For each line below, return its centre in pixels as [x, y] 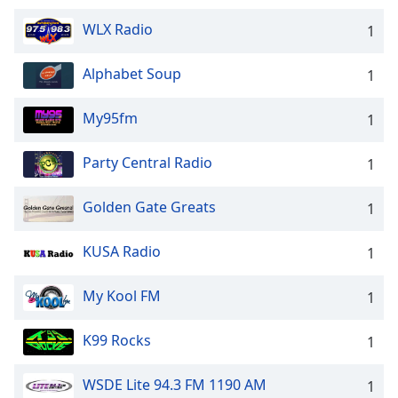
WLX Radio [118, 30]
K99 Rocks [117, 341]
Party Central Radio [147, 163]
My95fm [110, 119]
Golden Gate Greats [149, 207]
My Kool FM [122, 296]
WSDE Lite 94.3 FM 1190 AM [175, 385]
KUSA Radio [122, 252]
